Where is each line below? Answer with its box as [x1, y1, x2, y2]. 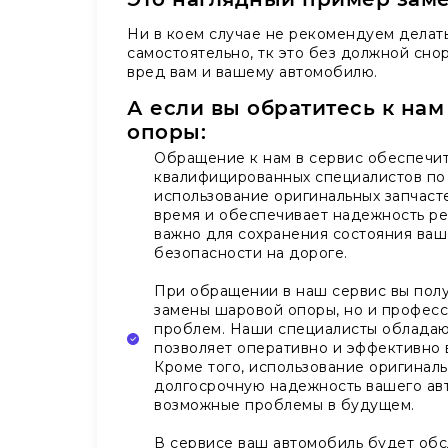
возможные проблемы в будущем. [154, 396, 415, 415]
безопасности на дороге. [154, 244, 348, 263]
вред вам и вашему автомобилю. [127, 63, 378, 82]
